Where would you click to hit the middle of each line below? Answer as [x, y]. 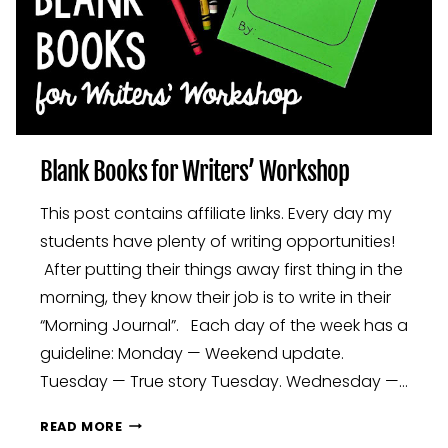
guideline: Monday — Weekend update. [192, 353]
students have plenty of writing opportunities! [217, 241]
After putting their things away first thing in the [221, 269]
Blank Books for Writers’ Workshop [194, 171]
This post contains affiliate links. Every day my [216, 213]
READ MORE [81, 426]
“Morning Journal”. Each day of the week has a [224, 325]
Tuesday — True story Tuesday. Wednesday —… [224, 381]
